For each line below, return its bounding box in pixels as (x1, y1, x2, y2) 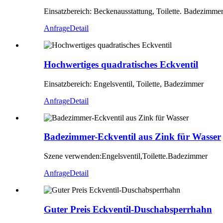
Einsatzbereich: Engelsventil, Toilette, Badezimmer (44, 79, 204, 88)
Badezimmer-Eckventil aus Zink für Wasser (44, 131, 221, 142)
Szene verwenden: (44, 152, 102, 161)
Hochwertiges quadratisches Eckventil (44, 59, 198, 70)
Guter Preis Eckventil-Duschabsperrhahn (44, 204, 212, 215)
